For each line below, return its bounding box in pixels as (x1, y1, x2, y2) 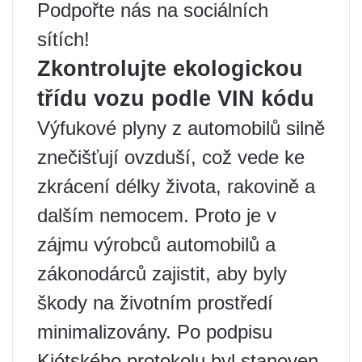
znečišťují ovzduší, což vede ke (37, 145, 305, 168)
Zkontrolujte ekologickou (37, 56, 303, 81)
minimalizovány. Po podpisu (37, 320, 272, 343)
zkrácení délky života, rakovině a (37, 175, 315, 197)
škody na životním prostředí (37, 291, 273, 314)
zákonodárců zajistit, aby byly (37, 262, 287, 284)
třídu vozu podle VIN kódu (37, 86, 314, 111)
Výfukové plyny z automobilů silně (37, 116, 325, 139)
